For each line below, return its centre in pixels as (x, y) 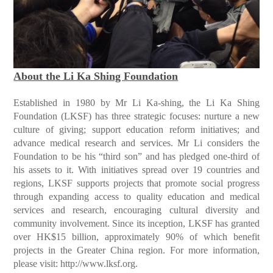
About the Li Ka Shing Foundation (96, 76)
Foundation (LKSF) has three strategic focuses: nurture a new (136, 116)
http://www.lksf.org (98, 264)
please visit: (37, 264)
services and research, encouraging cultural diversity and (136, 210)
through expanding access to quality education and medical (136, 197)
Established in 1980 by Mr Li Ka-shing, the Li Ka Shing (136, 103)
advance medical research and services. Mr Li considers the (136, 143)
